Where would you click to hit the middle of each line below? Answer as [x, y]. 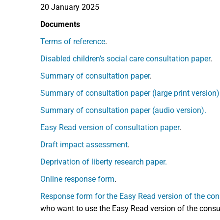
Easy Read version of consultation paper [110, 127]
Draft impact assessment [84, 145]
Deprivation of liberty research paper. [104, 162]
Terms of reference [73, 41]
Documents [60, 24]
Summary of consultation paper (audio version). [123, 110]
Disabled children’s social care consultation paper [125, 59]
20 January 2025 [70, 7]
